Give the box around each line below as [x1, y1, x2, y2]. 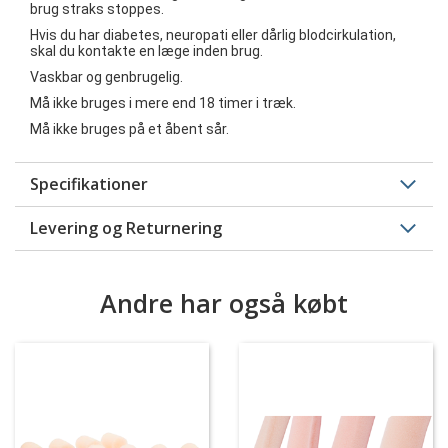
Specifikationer [30, 173, 148, 195]
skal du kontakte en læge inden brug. [30, 43, 263, 59]
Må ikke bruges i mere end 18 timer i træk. [30, 95, 296, 111]
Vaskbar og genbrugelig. [30, 69, 183, 85]
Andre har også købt [100, 286, 348, 320]
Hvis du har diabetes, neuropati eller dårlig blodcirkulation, [30, 27, 396, 43]
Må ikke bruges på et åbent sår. [30, 121, 232, 137]
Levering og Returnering [30, 217, 222, 239]
